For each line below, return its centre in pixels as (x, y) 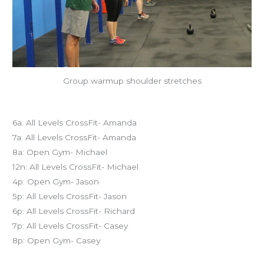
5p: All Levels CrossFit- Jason (70, 196)
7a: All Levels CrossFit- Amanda (75, 137)
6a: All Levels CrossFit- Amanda (75, 122)
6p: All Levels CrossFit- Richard (74, 211)
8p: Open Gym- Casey (57, 240)
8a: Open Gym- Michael (60, 152)
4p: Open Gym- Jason (56, 181)
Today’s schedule (47, 108)
